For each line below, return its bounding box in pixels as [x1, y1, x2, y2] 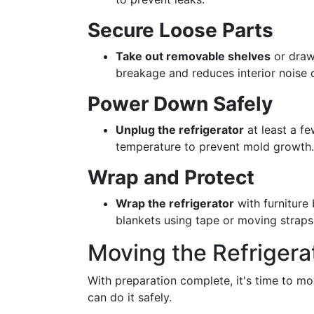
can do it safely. [88, 290, 172, 304]
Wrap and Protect [88, 165, 254, 189]
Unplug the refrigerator [116, 123, 244, 137]
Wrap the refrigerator [116, 196, 234, 210]
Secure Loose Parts [88, 18, 273, 42]
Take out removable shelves [116, 49, 271, 63]
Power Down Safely [88, 92, 273, 116]
